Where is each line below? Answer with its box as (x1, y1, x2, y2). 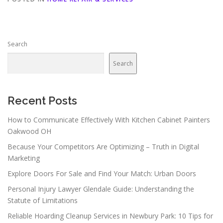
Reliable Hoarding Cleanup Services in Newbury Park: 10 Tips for (7, 211, 213, 221)
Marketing (7, 153, 40, 163)
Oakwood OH (7, 126, 51, 136)
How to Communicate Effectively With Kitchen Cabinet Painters (7, 114, 210, 124)
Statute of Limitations (7, 195, 78, 205)
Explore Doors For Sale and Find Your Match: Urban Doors (7, 168, 196, 178)
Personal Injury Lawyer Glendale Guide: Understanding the (7, 184, 194, 194)
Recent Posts (7, 94, 77, 108)
